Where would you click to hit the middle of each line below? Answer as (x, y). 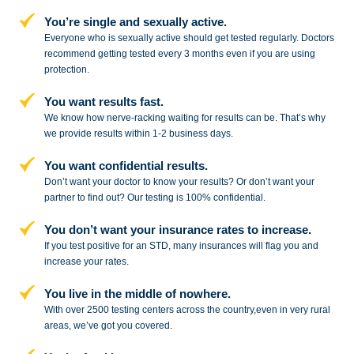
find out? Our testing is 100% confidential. (175, 198)
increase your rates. (86, 262)
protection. (66, 70)
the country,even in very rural (267, 310)
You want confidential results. (126, 166)
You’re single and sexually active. (135, 22)
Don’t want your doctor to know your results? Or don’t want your (179, 182)
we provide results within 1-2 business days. (138, 134)
